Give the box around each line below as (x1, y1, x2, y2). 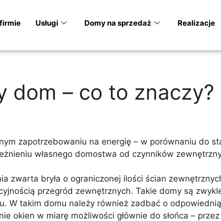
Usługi (36, 18, 59, 28)
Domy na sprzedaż (84, 18, 152, 28)
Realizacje (178, 18, 216, 28)
